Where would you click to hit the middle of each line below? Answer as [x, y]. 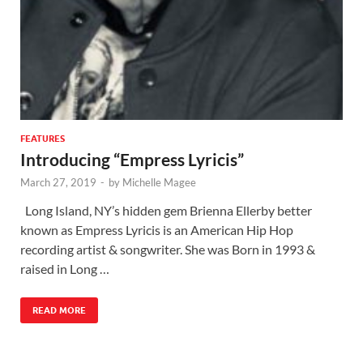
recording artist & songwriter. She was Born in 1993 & [168, 250]
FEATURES [43, 139]
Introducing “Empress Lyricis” [132, 160]
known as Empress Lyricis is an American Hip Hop [157, 230]
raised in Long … [65, 269]
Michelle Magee [159, 183]
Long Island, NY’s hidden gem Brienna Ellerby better [166, 211]
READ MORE [59, 311]
